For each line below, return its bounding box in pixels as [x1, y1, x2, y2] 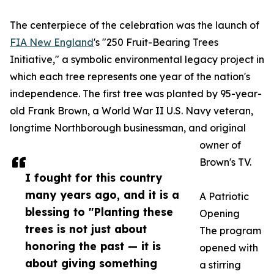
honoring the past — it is [25, 239, 161, 253]
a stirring [199, 259, 241, 272]
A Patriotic [199, 190, 249, 203]
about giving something [25, 256, 157, 270]
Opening [199, 207, 240, 220]
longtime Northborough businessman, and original [10, 122, 246, 135]
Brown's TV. [199, 156, 251, 169]
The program [199, 224, 261, 237]
